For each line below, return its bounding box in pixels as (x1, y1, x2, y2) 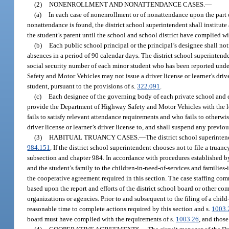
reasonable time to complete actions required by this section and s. (27, 204, 212, 213)
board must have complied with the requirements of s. (27, 215, 176, 223)
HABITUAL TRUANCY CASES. (49, 133, 140, 141)
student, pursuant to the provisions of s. (27, 82, 138, 90)
